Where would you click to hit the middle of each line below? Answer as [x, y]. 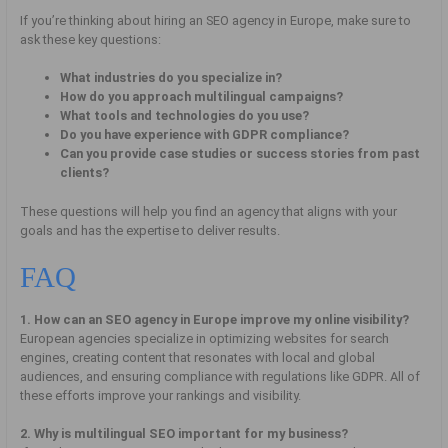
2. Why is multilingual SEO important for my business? [184, 434]
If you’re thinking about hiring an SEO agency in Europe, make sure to [216, 21]
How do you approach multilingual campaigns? [202, 97]
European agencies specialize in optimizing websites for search [205, 339]
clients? [85, 173]
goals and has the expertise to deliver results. [150, 230]
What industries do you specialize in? [171, 78]
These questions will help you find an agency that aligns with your [209, 211]
